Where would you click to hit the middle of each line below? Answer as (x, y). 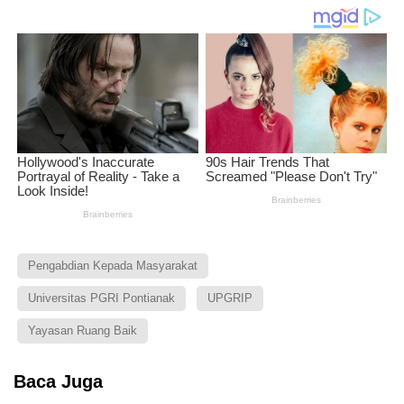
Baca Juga (58, 381)
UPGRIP (230, 298)
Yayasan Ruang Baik (83, 330)
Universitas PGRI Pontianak (101, 298)
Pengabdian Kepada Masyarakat (113, 265)
